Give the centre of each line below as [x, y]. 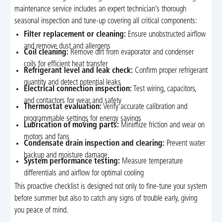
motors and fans [47, 138]
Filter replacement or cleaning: [75, 34]
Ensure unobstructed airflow [166, 34]
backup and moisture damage [66, 155]
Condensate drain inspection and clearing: [94, 143]
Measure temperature [152, 162]
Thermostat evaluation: [63, 107]
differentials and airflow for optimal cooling [84, 174]
